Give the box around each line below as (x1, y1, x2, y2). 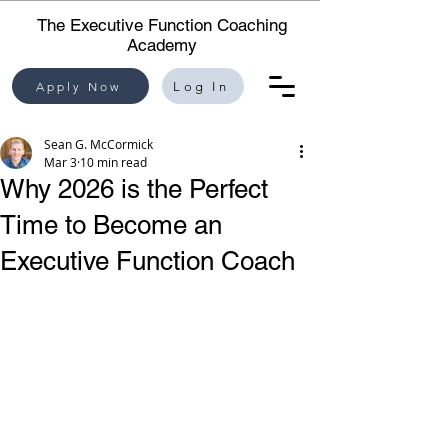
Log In (173, 78, 229, 94)
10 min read (80, 154, 147, 170)
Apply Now (36, 78, 121, 94)
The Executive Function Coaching (37, 15, 287, 35)
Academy (127, 35, 197, 55)
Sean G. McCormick (44, 136, 153, 152)
